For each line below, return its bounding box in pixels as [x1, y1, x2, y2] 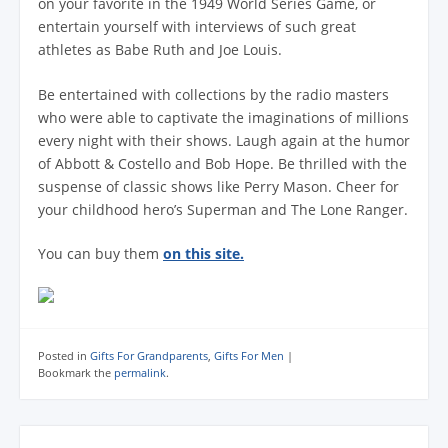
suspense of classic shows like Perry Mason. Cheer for [38, 176, 399, 196]
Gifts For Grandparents [90, 348, 208, 364]
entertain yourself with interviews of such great [38, 17, 356, 37]
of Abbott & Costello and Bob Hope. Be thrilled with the [38, 153, 407, 173]
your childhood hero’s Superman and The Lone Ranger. [38, 199, 408, 219]
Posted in [38, 348, 90, 364]
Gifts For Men [214, 348, 284, 364]
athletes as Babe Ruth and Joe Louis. [38, 40, 282, 60]
